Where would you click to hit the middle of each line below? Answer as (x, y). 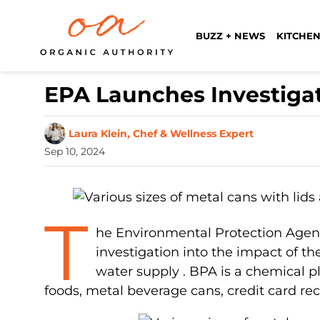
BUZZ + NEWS (230, 35)
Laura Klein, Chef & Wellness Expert (161, 133)
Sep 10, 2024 (75, 151)
